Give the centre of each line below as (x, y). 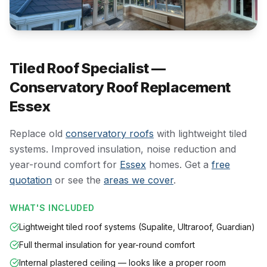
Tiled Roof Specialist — (88, 68)
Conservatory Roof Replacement (120, 87)
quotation (31, 180)
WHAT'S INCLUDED (52, 208)
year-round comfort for (65, 164)
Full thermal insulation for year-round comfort (107, 245)
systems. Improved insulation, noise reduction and (123, 149)
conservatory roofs (110, 133)
